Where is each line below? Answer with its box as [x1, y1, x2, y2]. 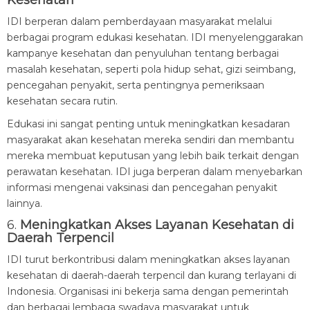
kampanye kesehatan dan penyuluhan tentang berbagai [7, 47, 279, 60]
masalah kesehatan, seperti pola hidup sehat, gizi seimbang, [7, 63, 295, 75]
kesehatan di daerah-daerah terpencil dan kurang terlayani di [7, 269, 296, 282]
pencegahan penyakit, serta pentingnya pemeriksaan [7, 79, 264, 91]
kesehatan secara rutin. [7, 95, 118, 107]
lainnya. [7, 197, 42, 210]
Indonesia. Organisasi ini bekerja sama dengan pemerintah [7, 285, 289, 298]
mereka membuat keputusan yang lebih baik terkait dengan [7, 149, 299, 162]
